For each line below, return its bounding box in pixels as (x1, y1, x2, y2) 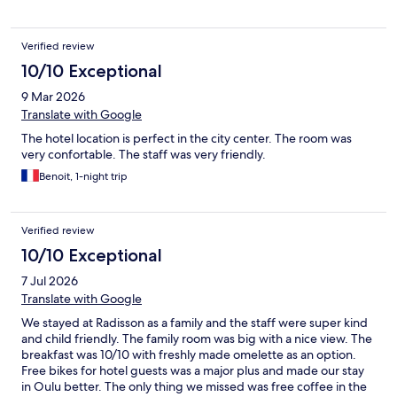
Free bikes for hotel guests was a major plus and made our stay (21, 362, 364, 378)
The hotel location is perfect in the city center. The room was (21, 129, 352, 146)
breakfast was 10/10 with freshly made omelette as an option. (21, 346, 356, 362)
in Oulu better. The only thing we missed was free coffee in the (21, 378, 367, 394)
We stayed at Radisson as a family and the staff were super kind (21, 314, 368, 331)
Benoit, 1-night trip (39, 168, 128, 183)
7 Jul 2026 (21, 272, 78, 289)
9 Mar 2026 (21, 88, 85, 105)
